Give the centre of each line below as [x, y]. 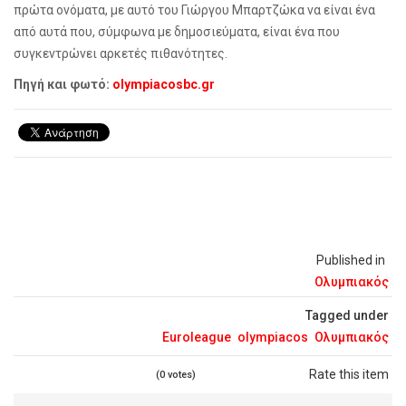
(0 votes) [176, 375]
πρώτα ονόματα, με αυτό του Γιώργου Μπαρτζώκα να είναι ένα [194, 10]
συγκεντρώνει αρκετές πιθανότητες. [121, 54]
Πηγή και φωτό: [63, 85]
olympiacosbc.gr [164, 85]
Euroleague [197, 338]
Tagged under [347, 316]
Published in [351, 261]
